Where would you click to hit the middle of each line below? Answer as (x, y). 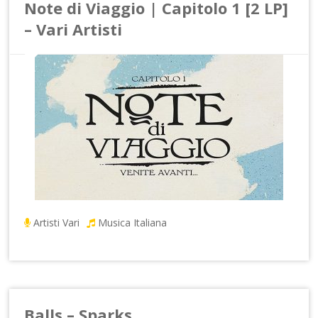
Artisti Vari (57, 222)
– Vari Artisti (73, 29)
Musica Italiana (133, 222)
